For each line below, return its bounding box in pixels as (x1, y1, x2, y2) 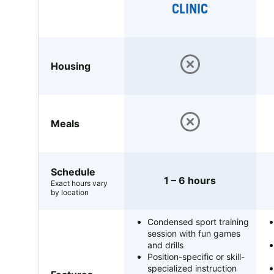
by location (51, 187, 89, 197)
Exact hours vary (51, 178, 108, 188)
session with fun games (147, 228, 240, 239)
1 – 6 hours (164, 174, 217, 187)
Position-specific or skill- (147, 251, 245, 262)
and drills (147, 239, 183, 250)
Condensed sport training (147, 216, 249, 227)
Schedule (51, 165, 95, 178)
